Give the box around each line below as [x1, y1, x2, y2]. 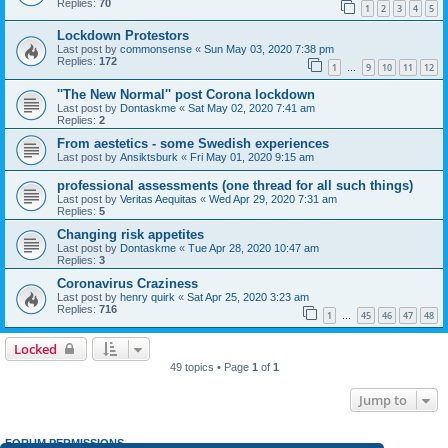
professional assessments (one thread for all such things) [57, 178, 413, 193]
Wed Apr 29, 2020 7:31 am [209, 193, 337, 205]
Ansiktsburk [120, 151, 178, 163]
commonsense [120, 43, 192, 56]
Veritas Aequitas [120, 193, 197, 205]
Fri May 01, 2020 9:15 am [190, 151, 314, 163]
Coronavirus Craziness [57, 276, 198, 291]
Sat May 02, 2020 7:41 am [188, 102, 315, 114]
